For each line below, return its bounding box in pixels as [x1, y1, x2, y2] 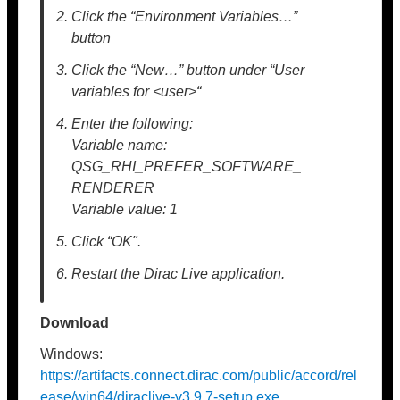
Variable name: [71, 137, 168, 153]
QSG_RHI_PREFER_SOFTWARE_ [71, 159, 303, 174]
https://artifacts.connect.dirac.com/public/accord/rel [40, 368, 357, 383]
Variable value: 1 [71, 202, 179, 217]
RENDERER [71, 180, 155, 196]
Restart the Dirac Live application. [71, 266, 286, 281]
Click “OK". [71, 234, 142, 249]
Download [40, 315, 109, 330]
